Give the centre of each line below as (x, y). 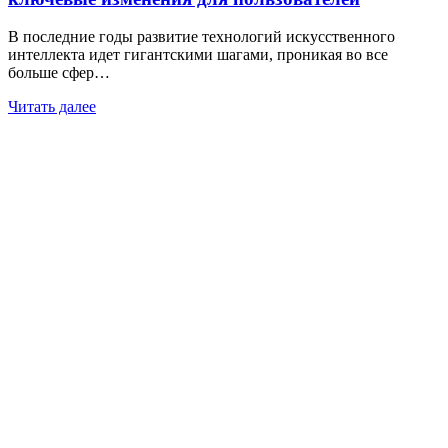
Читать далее (52, 107)
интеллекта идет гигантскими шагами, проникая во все (198, 55)
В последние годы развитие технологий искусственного (201, 37)
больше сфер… (59, 73)
